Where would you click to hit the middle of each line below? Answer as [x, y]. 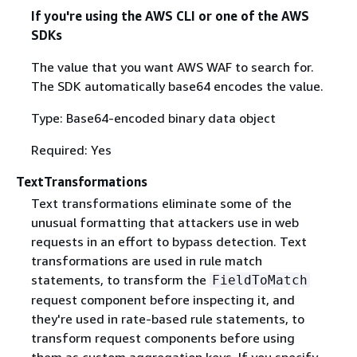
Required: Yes [71, 149]
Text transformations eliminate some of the [161, 203]
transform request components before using [163, 338]
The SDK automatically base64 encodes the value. [177, 86]
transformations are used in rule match [146, 261]
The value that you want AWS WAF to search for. [172, 67]
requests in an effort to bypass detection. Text [169, 241]
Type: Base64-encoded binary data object [153, 118]
